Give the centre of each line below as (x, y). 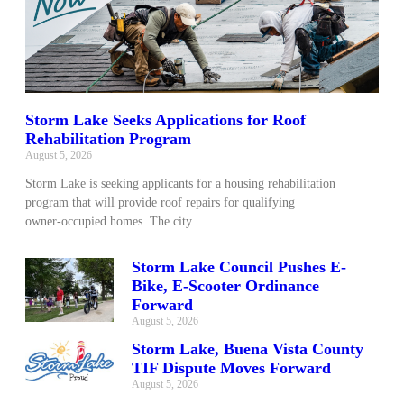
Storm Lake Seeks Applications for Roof (165, 119)
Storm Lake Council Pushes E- (239, 266)
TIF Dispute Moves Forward (231, 367)
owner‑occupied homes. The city (109, 221)
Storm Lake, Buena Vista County (248, 349)
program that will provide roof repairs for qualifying (160, 202)
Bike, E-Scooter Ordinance (225, 285)
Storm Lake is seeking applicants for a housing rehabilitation (180, 183)
